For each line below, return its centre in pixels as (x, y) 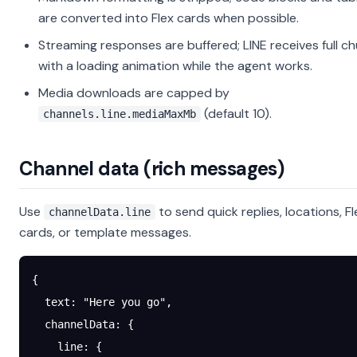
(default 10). (236, 114)
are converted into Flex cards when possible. (169, 18)
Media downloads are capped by (134, 93)
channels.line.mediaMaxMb (120, 114)
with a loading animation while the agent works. (175, 66)
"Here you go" (124, 302)
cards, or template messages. (105, 232)
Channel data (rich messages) (152, 169)
